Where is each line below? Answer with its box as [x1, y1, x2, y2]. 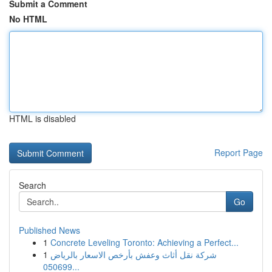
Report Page [214, 146, 263, 158]
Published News [19, 224, 80, 236]
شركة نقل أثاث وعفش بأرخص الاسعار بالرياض [50, 248, 217, 260]
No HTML [9, 13, 47, 25]
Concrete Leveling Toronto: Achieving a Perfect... [50, 236, 239, 248]
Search [19, 179, 46, 191]
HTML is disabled [9, 112, 76, 124]
